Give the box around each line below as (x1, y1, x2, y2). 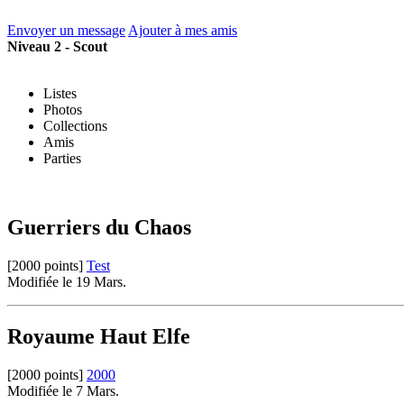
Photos (43, 101, 82, 117)
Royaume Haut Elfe (7, 324, 190, 348)
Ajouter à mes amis (128, 22, 237, 38)
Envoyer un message (7, 22, 125, 38)
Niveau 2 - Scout (7, 38, 107, 54)
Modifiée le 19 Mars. (7, 273, 126, 289)
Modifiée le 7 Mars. (7, 382, 119, 399)
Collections (43, 117, 107, 133)
